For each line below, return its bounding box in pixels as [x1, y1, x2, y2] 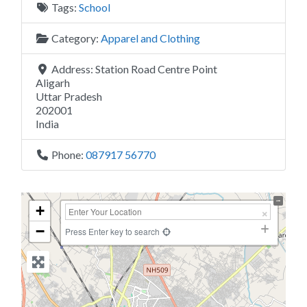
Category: [51, 31, 101, 45]
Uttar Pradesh [36, 89, 102, 103]
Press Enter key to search [65, 225, 160, 237]
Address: [51, 62, 95, 75]
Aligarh [36, 75, 70, 89]
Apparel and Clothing [101, 31, 200, 45]
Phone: [51, 147, 86, 161]
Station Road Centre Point [95, 62, 217, 75]
